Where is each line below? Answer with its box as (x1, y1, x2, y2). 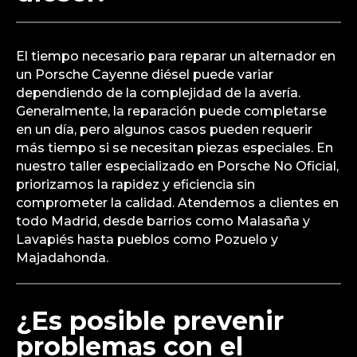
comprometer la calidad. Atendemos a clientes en (16, 195, 339, 211)
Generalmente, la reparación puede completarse (16, 104, 327, 120)
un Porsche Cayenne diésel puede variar (16, 67, 273, 83)
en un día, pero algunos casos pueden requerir (16, 122, 312, 138)
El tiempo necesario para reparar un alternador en (16, 49, 335, 65)
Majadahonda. (16, 250, 108, 266)
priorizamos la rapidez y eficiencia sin (16, 177, 255, 193)
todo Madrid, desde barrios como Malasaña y (16, 214, 310, 229)
